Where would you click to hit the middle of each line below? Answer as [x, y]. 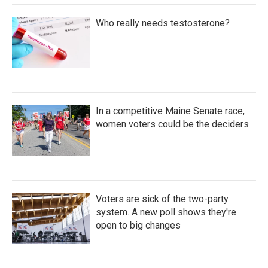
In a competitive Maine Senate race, [170, 111]
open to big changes [138, 225]
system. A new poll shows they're [166, 212]
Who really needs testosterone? [163, 23]
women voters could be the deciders [172, 124]
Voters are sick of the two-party [162, 199]
